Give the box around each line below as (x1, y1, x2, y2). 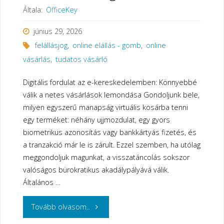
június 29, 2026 (33, 26, 82, 36)
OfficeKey (45, 5, 77, 15)
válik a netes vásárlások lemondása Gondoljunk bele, (22, 90, 199, 100)
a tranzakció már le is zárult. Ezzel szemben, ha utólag (22, 140, 200, 150)
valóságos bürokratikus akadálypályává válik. (22, 165, 169, 175)
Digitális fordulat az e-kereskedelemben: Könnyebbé (22, 77, 197, 87)
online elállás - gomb (72, 40, 141, 50)
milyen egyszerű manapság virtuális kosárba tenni (22, 102, 188, 112)
